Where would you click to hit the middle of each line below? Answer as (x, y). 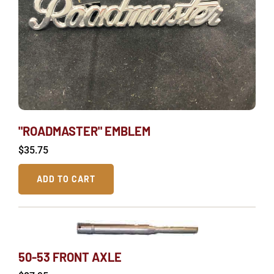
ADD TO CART (66, 179)
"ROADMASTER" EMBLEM (84, 131)
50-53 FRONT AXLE (70, 257)
